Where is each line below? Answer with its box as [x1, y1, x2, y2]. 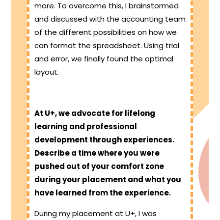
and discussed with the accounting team [34, 14, 186, 25]
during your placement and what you [34, 174, 181, 185]
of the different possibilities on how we [34, 27, 177, 38]
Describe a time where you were [34, 148, 160, 159]
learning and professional [34, 121, 137, 132]
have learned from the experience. [34, 188, 171, 198]
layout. [34, 67, 59, 78]
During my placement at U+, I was [34, 208, 157, 219]
